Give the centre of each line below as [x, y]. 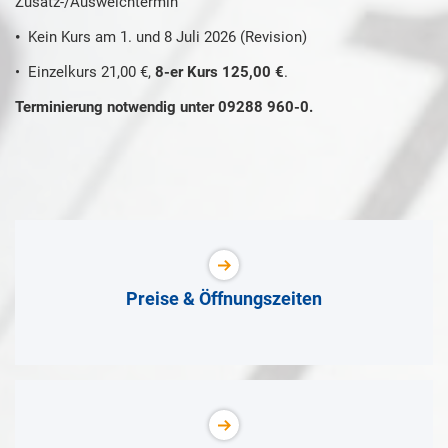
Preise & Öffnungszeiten [224, 298]
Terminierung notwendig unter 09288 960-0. [164, 107]
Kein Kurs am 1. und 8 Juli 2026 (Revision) [167, 37]
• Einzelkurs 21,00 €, [85, 72]
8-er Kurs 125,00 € [219, 72]
